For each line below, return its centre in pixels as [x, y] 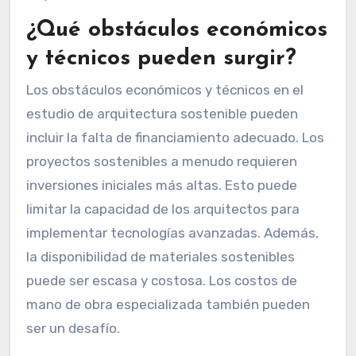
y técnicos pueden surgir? [161, 58]
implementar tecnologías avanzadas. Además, [172, 232]
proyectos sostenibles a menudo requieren [161, 161]
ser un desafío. [73, 328]
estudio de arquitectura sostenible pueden [162, 113]
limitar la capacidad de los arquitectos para [163, 209]
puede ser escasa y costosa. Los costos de [161, 280]
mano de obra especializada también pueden [168, 304]
